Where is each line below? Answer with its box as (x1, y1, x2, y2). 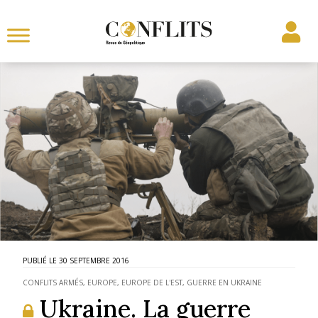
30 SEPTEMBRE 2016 (59, 255, 130, 265)
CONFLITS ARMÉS (23, 277, 84, 287)
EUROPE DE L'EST (121, 277, 183, 287)
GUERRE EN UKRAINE (187, 277, 263, 287)
